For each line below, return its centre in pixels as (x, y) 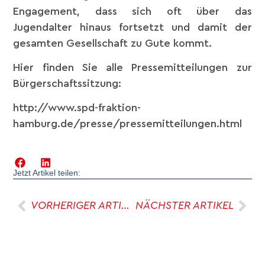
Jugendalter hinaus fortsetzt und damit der (132, 27)
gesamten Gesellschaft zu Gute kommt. (113, 43)
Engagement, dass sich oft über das (132, 11)
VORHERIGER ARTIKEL (126, 206)
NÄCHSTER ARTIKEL (184, 206)
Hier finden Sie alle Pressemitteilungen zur (132, 68)
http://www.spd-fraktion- (77, 108)
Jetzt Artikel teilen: (47, 173)
